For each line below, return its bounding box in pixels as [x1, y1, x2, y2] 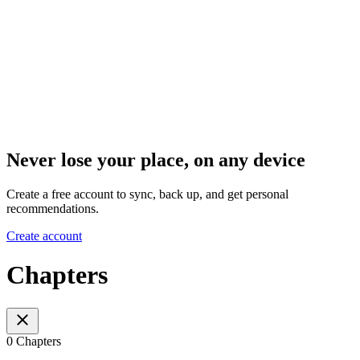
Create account [6, 228, 82, 243]
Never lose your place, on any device [6, 149, 305, 170]
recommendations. [6, 201, 99, 215]
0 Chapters [6, 333, 61, 348]
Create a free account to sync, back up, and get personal [6, 186, 288, 201]
